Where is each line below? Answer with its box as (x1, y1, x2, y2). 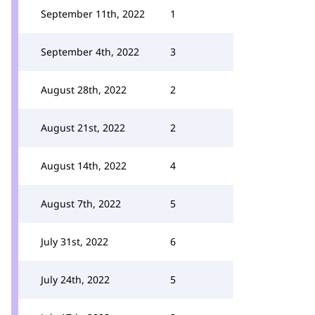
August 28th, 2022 (41, 83, 127, 96)
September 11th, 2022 (41, 7, 145, 20)
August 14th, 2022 (41, 159, 127, 172)
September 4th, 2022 (41, 45, 139, 58)
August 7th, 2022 (41, 197, 121, 210)
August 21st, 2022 (41, 121, 125, 134)
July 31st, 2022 (41, 235, 108, 248)
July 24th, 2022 (41, 273, 110, 286)
